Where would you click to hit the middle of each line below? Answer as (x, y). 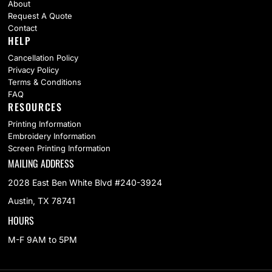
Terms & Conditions (45, 82)
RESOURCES (35, 107)
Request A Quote (40, 16)
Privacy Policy (33, 70)
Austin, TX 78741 (42, 201)
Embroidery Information (52, 136)
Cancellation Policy (43, 58)
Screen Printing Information (59, 148)
